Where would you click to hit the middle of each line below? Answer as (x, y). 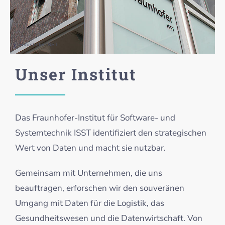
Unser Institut (76, 74)
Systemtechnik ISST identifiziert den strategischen (110, 133)
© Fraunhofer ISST (36, 45)
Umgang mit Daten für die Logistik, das (89, 203)
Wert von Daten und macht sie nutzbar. (90, 148)
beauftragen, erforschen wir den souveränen (99, 188)
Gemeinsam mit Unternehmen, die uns (88, 173)
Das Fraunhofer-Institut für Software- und (95, 118)
